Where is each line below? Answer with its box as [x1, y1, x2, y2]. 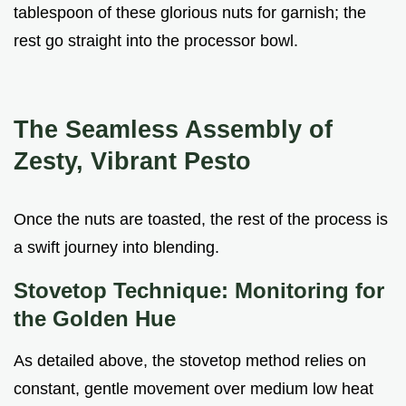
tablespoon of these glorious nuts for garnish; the [14, 3, 366, 22]
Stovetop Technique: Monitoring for [14, 277, 384, 303]
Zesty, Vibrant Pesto [14, 146, 251, 175]
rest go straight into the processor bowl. [14, 31, 298, 50]
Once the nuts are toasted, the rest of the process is [14, 209, 388, 228]
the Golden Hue [14, 305, 176, 331]
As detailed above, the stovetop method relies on [14, 351, 366, 370]
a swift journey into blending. [14, 237, 219, 256]
